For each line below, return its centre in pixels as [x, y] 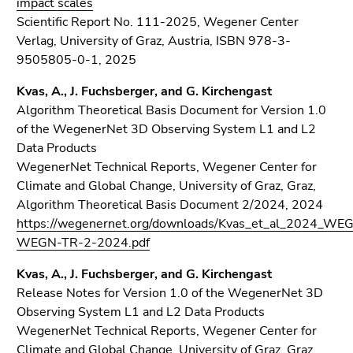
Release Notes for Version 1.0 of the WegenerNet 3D [170, 293]
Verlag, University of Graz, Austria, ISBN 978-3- [154, 41]
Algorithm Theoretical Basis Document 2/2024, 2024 [170, 205]
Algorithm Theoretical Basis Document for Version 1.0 [171, 110]
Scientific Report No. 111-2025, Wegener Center [158, 22]
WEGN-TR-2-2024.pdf [83, 243]
